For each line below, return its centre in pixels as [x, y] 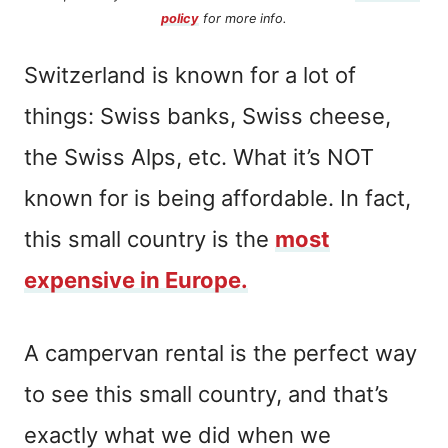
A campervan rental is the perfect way [220, 352]
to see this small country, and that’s [206, 393]
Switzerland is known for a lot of [190, 74]
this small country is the [149, 238]
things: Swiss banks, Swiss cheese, [207, 115]
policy [180, 18]
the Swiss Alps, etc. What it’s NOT [199, 156]
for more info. [243, 18]
